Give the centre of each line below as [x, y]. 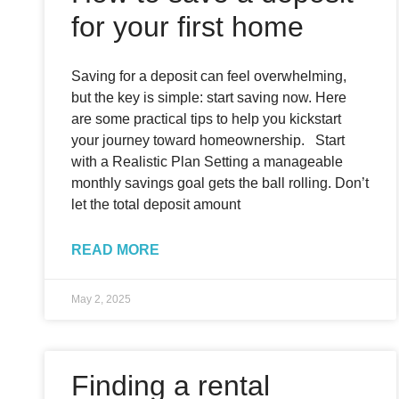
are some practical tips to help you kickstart [206, 119]
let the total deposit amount [156, 204]
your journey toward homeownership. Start [208, 140]
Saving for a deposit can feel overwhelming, [209, 76]
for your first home [187, 27]
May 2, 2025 [101, 299]
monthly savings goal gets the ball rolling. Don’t [220, 183]
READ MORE [115, 250]
